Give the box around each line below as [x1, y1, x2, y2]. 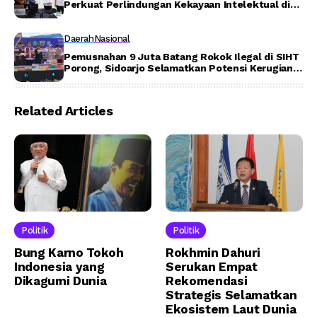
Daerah [64, 33, 94, 44]
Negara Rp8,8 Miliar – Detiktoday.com [64, 74, 248, 85]
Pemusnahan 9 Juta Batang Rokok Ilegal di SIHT [64, 51, 299, 62]
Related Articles [14, 103, 113, 118]
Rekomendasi [166, 274, 248, 289]
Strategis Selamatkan [166, 288, 297, 303]
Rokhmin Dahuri [166, 246, 260, 260]
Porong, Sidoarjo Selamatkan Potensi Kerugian [64, 62, 293, 74]
